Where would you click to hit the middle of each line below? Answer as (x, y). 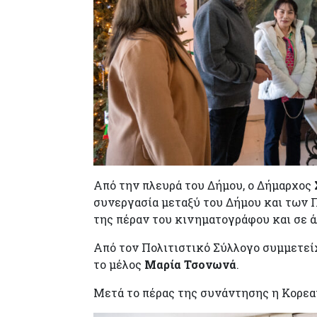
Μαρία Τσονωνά (190, 264)
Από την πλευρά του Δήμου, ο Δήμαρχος (204, 185)
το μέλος (119, 264)
